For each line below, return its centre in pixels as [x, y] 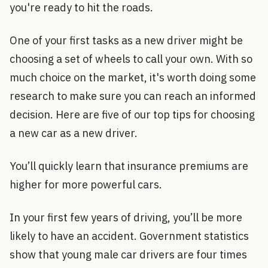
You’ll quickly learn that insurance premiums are [129, 166]
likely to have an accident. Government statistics [129, 236]
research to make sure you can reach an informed [133, 96]
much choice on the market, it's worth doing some [133, 77]
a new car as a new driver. [74, 133]
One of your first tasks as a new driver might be [126, 40]
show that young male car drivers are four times [128, 254]
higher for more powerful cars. [86, 184]
